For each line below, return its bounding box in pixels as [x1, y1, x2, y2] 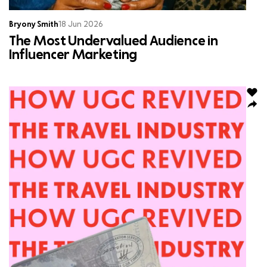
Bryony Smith [9, 21, 58, 29]
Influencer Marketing [9, 49, 137, 62]
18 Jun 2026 [58, 21, 103, 29]
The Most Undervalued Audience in [9, 35, 218, 48]
